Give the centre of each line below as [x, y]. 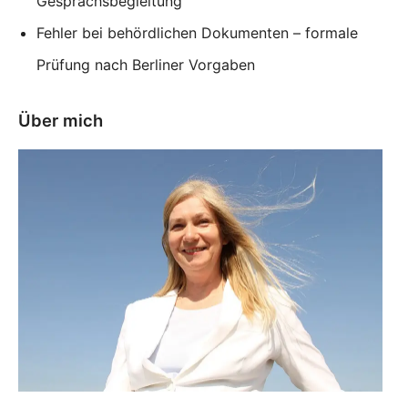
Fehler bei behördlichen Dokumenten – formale [197, 32]
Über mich [61, 120]
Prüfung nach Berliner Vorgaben [146, 64]
